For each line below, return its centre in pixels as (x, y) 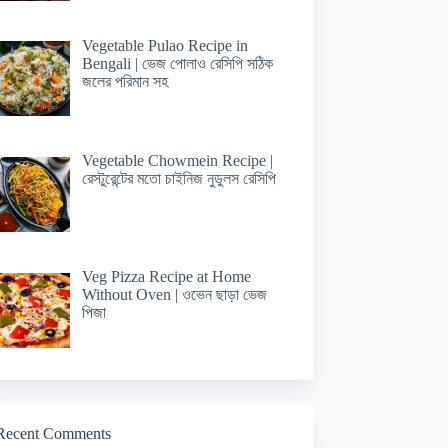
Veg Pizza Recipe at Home (166, 277)
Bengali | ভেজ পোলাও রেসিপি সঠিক (177, 63)
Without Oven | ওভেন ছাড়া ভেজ (174, 295)
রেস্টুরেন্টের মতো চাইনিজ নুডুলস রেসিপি (178, 179)
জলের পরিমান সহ (124, 81)
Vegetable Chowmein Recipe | (177, 161)
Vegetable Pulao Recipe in (164, 45)
